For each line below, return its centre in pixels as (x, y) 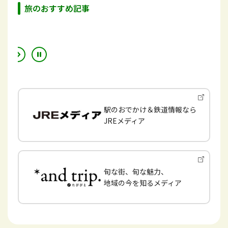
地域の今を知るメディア (143, 183)
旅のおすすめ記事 (57, 8)
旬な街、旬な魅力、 (136, 172)
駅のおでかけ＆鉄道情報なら (150, 109)
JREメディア (124, 120)
